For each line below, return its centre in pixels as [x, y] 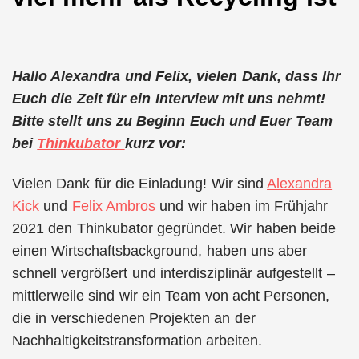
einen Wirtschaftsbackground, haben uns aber [160, 251]
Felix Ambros [113, 206]
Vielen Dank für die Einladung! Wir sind [140, 184]
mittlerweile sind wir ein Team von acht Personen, [171, 296]
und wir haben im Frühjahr [242, 206]
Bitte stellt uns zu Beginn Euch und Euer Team [173, 121]
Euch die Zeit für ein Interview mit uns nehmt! [169, 98]
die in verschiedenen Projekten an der [134, 318]
